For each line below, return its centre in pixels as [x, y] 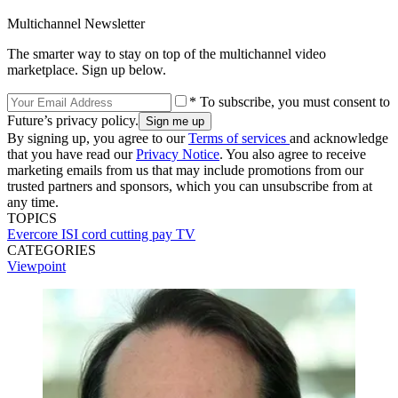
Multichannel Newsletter [76, 24]
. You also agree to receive [293, 155]
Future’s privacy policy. [73, 121]
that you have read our [72, 155]
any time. [33, 203]
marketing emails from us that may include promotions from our [185, 171]
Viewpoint [36, 267]
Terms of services [239, 139]
